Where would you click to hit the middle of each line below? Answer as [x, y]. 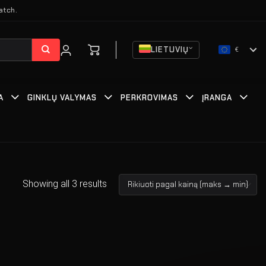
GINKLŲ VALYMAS [62, 98]
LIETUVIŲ [170, 49]
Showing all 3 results [65, 184]
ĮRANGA [217, 98]
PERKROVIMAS [149, 98]
